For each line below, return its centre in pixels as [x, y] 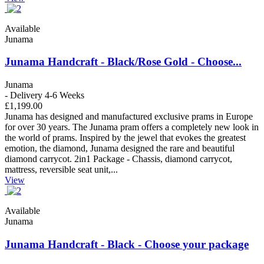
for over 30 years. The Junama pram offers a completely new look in [132, 127]
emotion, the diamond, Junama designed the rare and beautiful [120, 148]
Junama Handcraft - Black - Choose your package [127, 244]
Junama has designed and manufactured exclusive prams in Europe [129, 117]
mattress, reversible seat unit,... [61, 170]
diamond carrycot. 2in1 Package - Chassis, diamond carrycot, [118, 159]
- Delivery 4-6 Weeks [44, 95]
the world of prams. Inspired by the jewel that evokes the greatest [125, 138]
